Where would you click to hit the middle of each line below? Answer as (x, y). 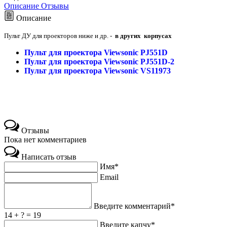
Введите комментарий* (134, 206)
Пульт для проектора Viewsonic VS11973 (98, 70)
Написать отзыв (49, 157)
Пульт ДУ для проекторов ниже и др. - (59, 35)
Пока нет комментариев (45, 139)
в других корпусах (143, 35)
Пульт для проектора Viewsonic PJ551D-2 (99, 61)
